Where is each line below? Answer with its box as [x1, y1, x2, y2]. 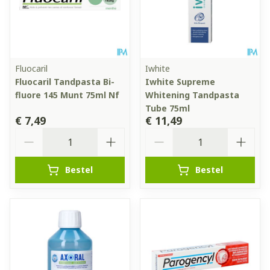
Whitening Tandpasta [145, 89, 239, 101]
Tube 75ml [145, 102, 190, 114]
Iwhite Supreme [145, 75, 215, 87]
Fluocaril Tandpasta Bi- [15, 75, 115, 87]
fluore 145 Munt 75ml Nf [15, 89, 119, 101]
